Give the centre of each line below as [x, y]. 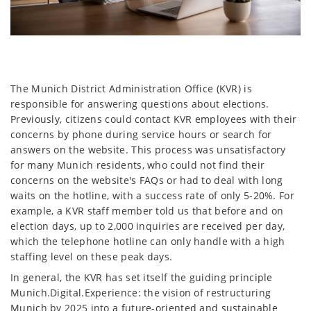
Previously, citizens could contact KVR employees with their [154, 119]
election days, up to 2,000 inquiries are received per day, [148, 226]
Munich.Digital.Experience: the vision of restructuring [141, 292]
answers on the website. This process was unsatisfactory [148, 149]
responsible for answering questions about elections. [140, 103]
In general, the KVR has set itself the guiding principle [142, 277]
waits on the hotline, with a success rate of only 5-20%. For [152, 195]
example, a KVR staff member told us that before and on [147, 210]
